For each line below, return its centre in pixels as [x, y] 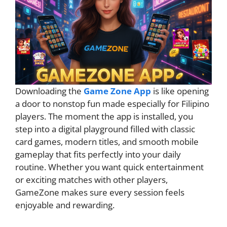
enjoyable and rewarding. [65, 205]
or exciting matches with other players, [91, 180]
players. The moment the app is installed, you [104, 117]
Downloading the [49, 91]
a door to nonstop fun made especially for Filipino [112, 104]
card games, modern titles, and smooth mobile [107, 142]
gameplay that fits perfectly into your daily [98, 155]
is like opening [180, 91]
